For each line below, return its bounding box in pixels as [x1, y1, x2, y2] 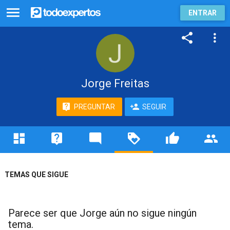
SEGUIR [142, 103, 166, 111]
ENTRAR [188, 9, 217, 17]
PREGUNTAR [74, 103, 115, 111]
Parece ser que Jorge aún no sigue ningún [8, 206, 197, 219]
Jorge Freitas [81, 77, 149, 90]
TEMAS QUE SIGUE [5, 170, 68, 179]
